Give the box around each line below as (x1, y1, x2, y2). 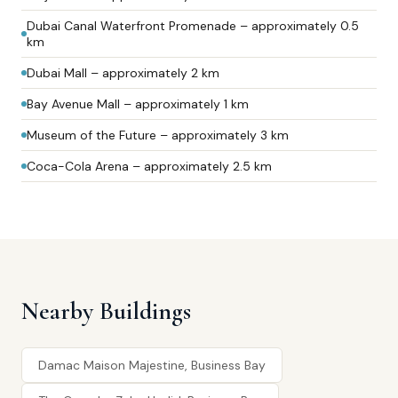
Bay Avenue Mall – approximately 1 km (27, 96, 249, 112)
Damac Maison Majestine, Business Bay (38, 357, 266, 373)
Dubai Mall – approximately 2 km (27, 65, 219, 81)
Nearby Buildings (21, 296, 191, 326)
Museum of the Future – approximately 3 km (27, 127, 289, 143)
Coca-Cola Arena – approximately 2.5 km (27, 158, 272, 174)
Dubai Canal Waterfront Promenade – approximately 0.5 (27, 18, 359, 34)
